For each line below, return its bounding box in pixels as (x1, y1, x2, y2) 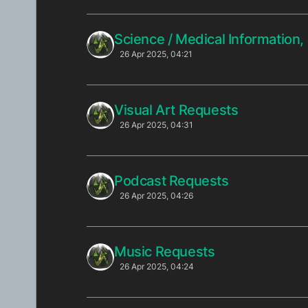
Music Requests (114, 243, 215, 260)
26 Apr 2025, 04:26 (119, 190, 193, 201)
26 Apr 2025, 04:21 (119, 48, 192, 59)
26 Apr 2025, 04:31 (119, 119, 193, 130)
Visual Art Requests (114, 101, 239, 118)
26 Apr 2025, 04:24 (119, 261, 194, 272)
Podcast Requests (114, 172, 229, 189)
